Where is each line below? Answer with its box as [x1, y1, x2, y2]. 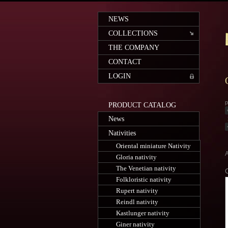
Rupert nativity [116, 187, 158, 194]
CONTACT [108, 58, 141, 66]
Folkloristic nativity [116, 176, 172, 183]
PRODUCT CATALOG [108, 101, 176, 109]
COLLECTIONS [108, 29, 158, 37]
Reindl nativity [116, 198, 158, 206]
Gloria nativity [116, 153, 157, 161]
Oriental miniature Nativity [116, 142, 191, 150]
